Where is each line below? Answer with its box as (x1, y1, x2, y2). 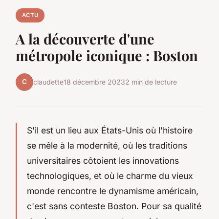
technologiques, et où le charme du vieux (27, 170, 193, 181)
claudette (33, 78, 64, 87)
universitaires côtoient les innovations (27, 155, 179, 166)
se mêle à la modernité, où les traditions (27, 140, 187, 151)
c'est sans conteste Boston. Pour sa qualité (27, 200, 201, 211)
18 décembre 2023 (64, 78, 125, 87)
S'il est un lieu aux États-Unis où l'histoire (27, 125, 193, 135)
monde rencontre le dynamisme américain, (27, 185, 198, 196)
